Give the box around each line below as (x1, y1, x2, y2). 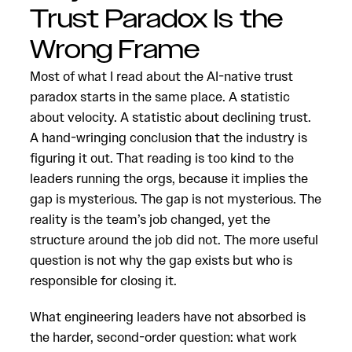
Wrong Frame (30, 33, 200, 68)
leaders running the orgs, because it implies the (30, 170, 308, 187)
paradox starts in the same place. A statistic (30, 88, 290, 105)
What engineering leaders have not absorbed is (30, 308, 306, 325)
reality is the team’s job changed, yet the (30, 211, 270, 228)
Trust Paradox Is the (30, 2, 283, 37)
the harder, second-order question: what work (30, 328, 297, 346)
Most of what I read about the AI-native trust (30, 68, 293, 85)
